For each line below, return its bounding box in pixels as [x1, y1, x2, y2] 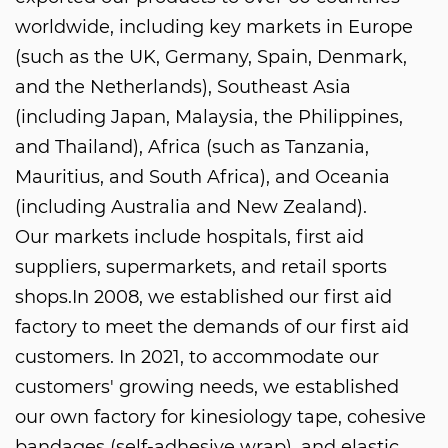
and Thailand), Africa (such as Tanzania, [15, 135, 369, 158]
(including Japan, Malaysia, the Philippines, [15, 105, 403, 128]
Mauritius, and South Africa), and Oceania [15, 165, 390, 188]
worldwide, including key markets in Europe [15, 15, 413, 38]
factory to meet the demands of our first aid [15, 315, 409, 338]
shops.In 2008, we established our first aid [15, 285, 392, 308]
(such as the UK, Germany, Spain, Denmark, [15, 45, 407, 68]
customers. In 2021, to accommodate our [15, 345, 379, 368]
